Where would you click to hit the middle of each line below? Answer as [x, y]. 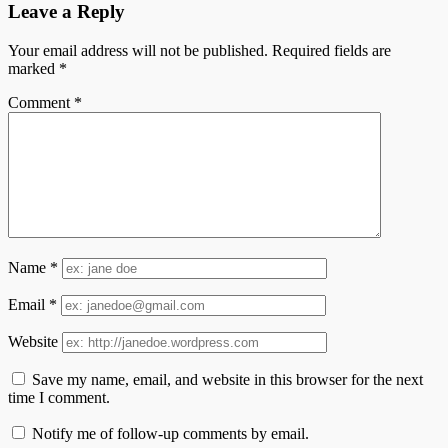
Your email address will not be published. [138, 50]
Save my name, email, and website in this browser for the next [227, 379]
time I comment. [59, 397]
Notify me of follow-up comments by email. [170, 433]
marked [33, 68]
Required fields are [331, 50]
